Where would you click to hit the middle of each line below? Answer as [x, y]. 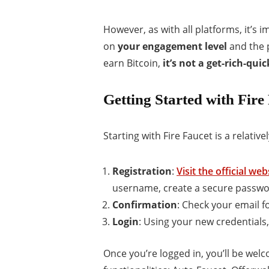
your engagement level [172, 46]
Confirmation [145, 204]
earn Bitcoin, [133, 63]
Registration [142, 171]
